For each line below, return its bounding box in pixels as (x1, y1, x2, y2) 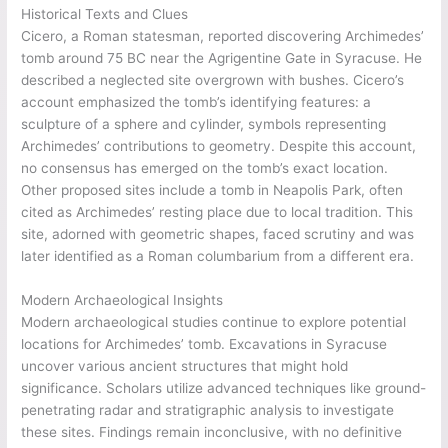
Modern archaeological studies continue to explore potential (21, 314, 407, 331)
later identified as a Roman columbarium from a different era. (21, 248, 415, 265)
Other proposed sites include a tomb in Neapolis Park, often (21, 182, 404, 199)
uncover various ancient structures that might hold (21, 358, 349, 375)
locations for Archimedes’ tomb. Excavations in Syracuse (21, 336, 388, 353)
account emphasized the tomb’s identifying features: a (21, 94, 372, 111)
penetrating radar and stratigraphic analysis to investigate (21, 402, 395, 419)
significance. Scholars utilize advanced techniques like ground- (21, 380, 427, 397)
